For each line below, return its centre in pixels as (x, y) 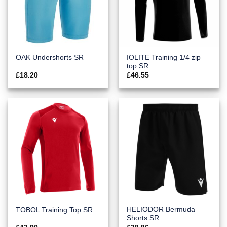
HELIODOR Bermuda (161, 210)
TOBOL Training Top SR (54, 210)
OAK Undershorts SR (50, 58)
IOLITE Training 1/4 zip (164, 57)
